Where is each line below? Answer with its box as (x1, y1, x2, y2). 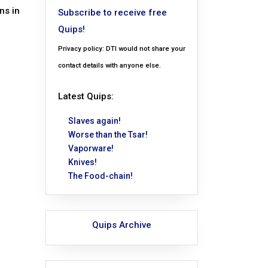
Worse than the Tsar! (68, 130, 148, 140)
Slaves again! (68, 116, 121, 126)
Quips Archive (92, 220, 151, 231)
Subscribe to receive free (58, 7, 167, 19)
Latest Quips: (58, 91, 114, 102)
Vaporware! (68, 144, 114, 154)
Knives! (68, 157, 97, 167)
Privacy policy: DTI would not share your (58, 45, 185, 53)
